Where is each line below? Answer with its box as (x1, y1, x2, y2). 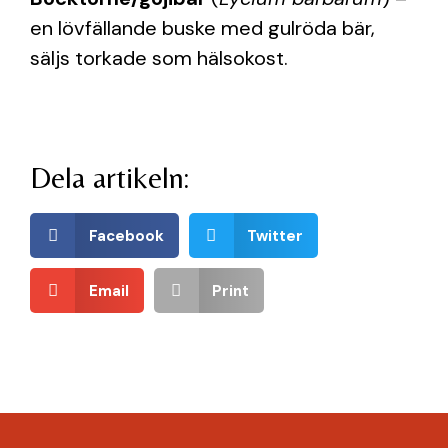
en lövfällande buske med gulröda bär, (30, 15, 375, 41)
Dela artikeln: (30, 160, 189, 195)
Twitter (247, 225, 303, 246)
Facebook (88, 225, 164, 246)
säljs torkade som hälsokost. (30, 45, 288, 71)
